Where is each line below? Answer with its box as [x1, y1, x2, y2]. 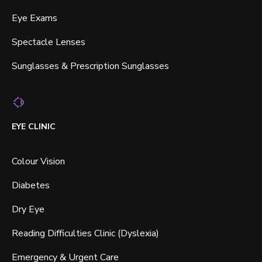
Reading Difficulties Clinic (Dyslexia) [12, 227, 159, 240]
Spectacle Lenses [12, 36, 85, 49]
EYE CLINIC [12, 121, 56, 133]
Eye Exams [12, 12, 57, 25]
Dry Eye [12, 203, 44, 216]
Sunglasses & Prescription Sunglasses [12, 60, 169, 73]
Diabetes [12, 179, 50, 192]
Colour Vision [12, 155, 65, 168]
